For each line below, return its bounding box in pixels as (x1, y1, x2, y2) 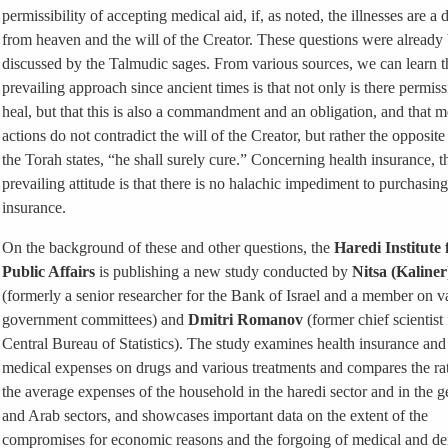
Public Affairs (2, 263, 95, 280)
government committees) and (2, 311, 184, 328)
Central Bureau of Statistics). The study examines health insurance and (2, 335, 446, 352)
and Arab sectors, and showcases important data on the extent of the (2, 407, 428, 424)
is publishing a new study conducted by (95, 263, 352, 280)
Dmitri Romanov (184, 311, 307, 328)
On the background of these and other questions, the (2, 239, 334, 256)
